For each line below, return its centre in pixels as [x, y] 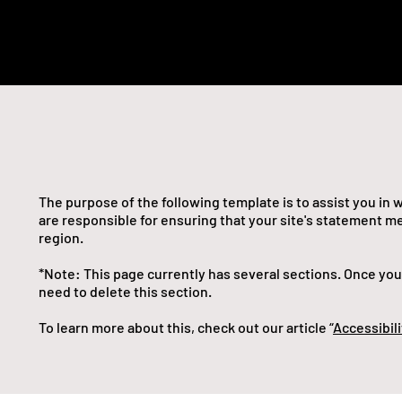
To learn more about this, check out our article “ [186, 328]
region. [61, 238]
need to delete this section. [125, 292]
